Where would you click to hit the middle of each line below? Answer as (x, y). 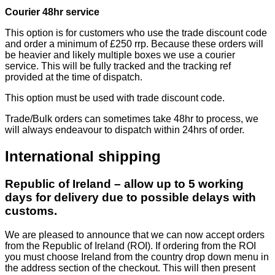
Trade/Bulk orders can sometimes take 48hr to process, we (132, 119)
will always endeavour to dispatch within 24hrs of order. (125, 130)
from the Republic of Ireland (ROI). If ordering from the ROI (130, 246)
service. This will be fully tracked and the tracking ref (118, 66)
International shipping (83, 157)
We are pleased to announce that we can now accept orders (135, 234)
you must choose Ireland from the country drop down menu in (137, 257)
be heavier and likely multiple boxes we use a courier (120, 55)
